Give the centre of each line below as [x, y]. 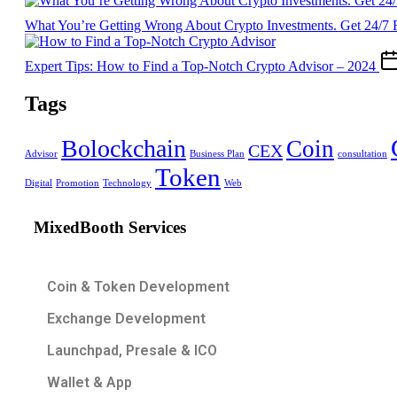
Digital [39, 183]
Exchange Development [126, 319]
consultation [362, 153]
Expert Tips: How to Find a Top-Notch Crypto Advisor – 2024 [202, 66]
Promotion [78, 183]
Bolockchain [124, 148]
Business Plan [217, 153]
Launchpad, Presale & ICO [132, 351]
